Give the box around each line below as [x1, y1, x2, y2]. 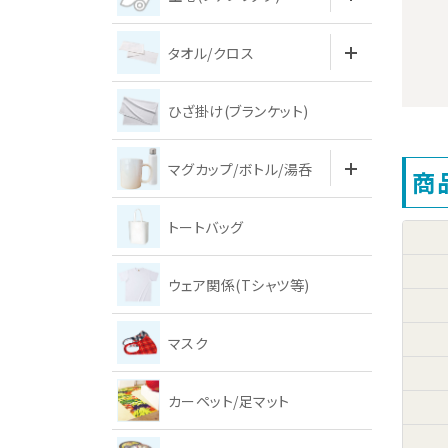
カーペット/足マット [168, 390, 290, 411]
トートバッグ [168, 216, 244, 237]
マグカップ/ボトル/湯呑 [168, 158, 313, 179]
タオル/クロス [168, 42, 255, 63]
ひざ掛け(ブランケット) [168, 100, 309, 121]
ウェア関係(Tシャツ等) [168, 274, 310, 295]
